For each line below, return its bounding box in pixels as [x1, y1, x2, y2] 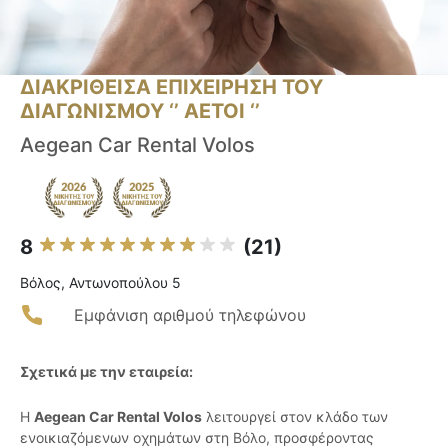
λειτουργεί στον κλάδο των [202, 408, 388, 426]
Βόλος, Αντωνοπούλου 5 [20, 274, 181, 292]
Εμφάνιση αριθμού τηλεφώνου [74, 305, 306, 326]
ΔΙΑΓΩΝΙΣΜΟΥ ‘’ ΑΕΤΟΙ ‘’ [20, 99, 260, 124]
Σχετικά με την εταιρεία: [20, 363, 193, 381]
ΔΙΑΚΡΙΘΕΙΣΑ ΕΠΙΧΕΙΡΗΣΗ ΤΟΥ [20, 75, 323, 100]
